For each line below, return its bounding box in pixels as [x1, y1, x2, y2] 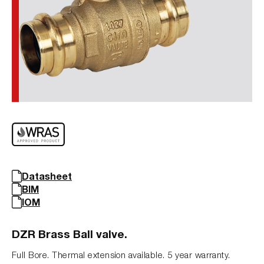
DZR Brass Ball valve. [12, 226, 127, 240]
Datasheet [22, 170, 72, 181]
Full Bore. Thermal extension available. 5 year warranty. [12, 249, 230, 260]
